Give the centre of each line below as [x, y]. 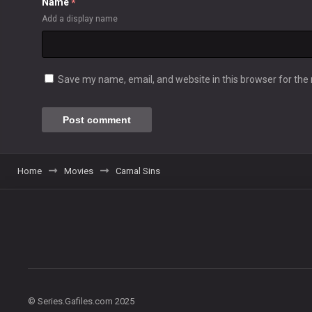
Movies [79, 171]
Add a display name [80, 19]
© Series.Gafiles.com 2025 [81, 302]
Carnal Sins [138, 171]
